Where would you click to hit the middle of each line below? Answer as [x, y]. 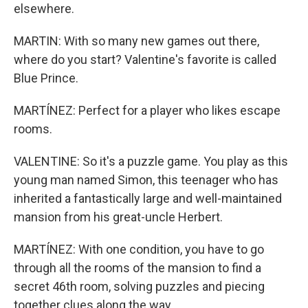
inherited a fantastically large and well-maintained [148, 198]
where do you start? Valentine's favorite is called [145, 59]
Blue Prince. [46, 78]
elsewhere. [44, 9]
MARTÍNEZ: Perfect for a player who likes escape [147, 110]
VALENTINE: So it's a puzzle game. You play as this [151, 161]
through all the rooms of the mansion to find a [137, 268]
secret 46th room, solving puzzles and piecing [139, 286]
